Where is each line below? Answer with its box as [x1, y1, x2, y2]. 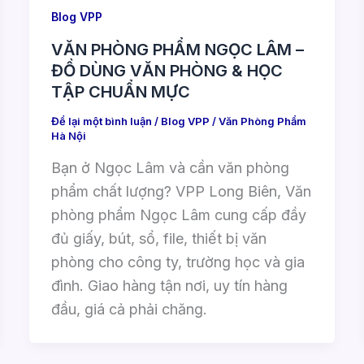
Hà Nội [50, 129, 86, 143]
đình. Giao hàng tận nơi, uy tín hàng [50, 276, 288, 294]
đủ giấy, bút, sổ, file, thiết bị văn [50, 229, 266, 247]
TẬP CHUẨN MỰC [50, 82, 190, 102]
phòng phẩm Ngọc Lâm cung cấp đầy [50, 206, 306, 223]
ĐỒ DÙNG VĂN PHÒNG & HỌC [50, 61, 283, 81]
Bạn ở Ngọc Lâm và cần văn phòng [50, 158, 289, 176]
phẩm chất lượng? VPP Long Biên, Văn [50, 182, 311, 200]
